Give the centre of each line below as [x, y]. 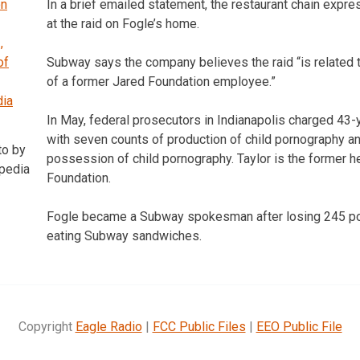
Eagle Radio [108, 326]
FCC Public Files [199, 326]
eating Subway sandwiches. [124, 235]
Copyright [47, 326]
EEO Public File [299, 326]
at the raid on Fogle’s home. [123, 23]
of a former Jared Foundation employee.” [161, 81]
